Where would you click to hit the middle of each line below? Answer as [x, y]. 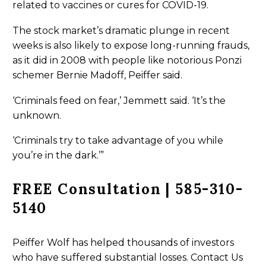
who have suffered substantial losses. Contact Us [128, 257]
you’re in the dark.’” [58, 156]
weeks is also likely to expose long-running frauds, [131, 46]
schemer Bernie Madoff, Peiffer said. [97, 75]
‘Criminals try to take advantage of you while [118, 141]
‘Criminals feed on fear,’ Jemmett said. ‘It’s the [119, 100]
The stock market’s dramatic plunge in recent [121, 31]
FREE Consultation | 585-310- [128, 189]
